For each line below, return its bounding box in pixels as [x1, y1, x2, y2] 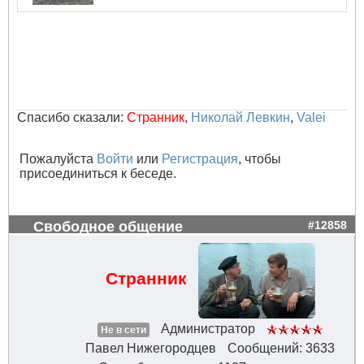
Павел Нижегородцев [85, 341, 216, 356]
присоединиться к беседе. [19, 167, 176, 181]
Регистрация [162, 152, 238, 167]
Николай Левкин [191, 110, 290, 125]
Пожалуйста [19, 152, 97, 167]
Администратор [161, 322, 255, 336]
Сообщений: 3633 [227, 341, 335, 356]
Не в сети [101, 324, 146, 336]
